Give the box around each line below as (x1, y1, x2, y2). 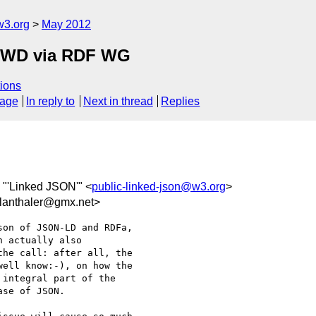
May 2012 (42, 18, 91, 30)
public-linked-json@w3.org (92, 180, 226, 193)
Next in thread (83, 95, 153, 108)
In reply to (26, 95, 75, 108)
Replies (161, 95, 200, 108)
